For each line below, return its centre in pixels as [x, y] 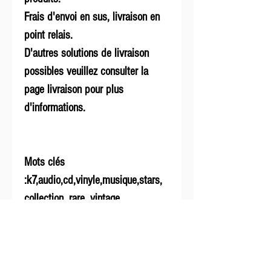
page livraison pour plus [74, 90]
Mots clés [44, 162]
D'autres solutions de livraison [87, 54]
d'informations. [55, 108]
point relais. [48, 35]
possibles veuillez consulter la [86, 72]
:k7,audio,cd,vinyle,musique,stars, [93, 181]
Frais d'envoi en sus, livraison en [92, 17]
